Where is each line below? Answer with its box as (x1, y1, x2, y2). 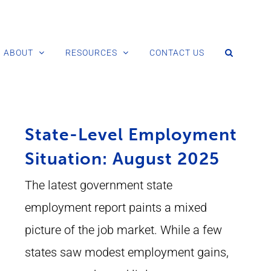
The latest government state (25, 178, 172, 192)
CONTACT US (149, 47, 204, 57)
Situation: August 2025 (25, 149, 220, 168)
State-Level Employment (25, 125, 237, 144)
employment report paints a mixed (25, 200, 207, 215)
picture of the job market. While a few (25, 223, 222, 237)
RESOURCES (65, 47, 117, 57)
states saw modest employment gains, (25, 245, 229, 260)
